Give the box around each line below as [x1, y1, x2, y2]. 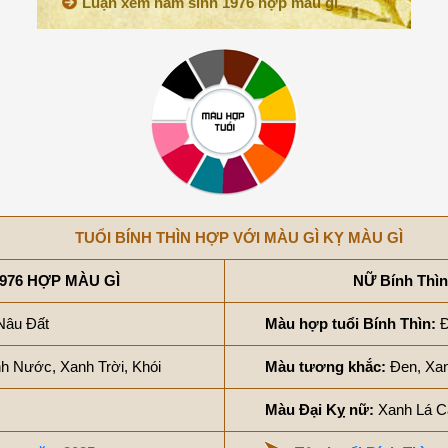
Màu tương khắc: [265, 358, 390, 375]
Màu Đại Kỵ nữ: [265, 401, 378, 418]
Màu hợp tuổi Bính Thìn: [265, 315, 440, 332]
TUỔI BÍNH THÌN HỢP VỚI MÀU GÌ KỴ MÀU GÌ [75, 229, 403, 246]
